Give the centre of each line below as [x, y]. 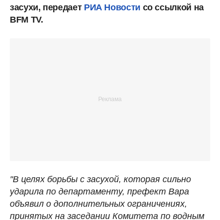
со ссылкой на [172, 7]
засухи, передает [47, 7]
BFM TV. [27, 19]
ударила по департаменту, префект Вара [99, 191]
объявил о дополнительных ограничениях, [98, 204]
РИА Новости [112, 7]
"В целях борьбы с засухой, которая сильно [100, 179]
